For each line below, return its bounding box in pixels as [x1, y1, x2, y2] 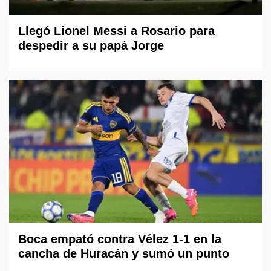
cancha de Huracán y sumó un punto [18, 246, 229, 260]
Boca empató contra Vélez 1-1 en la [18, 232, 221, 246]
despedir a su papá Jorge [18, 39, 164, 53]
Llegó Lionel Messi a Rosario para [18, 24, 215, 38]
